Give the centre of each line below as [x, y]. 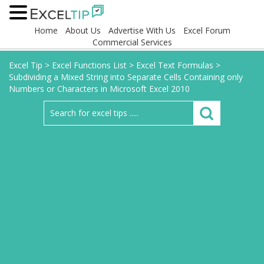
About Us [83, 30]
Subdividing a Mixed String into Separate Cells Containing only [126, 77]
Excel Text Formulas [175, 65]
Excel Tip [26, 65]
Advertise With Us [142, 30]
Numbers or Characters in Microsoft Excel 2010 [99, 89]
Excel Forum [207, 30]
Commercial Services [132, 42]
